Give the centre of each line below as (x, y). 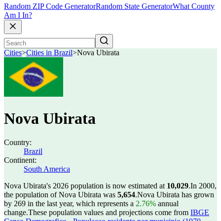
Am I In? (18, 15)
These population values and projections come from (109, 212)
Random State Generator (134, 6)
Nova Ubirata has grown (176, 195)
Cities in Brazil (49, 53)
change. (16, 212)
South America (47, 169)
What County (194, 6)
